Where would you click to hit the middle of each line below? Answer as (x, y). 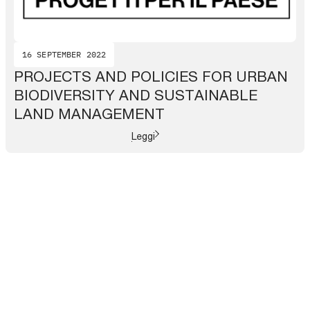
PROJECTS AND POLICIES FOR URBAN (151, 76)
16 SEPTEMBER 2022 (64, 54)
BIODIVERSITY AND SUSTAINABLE (136, 94)
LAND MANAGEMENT (89, 113)
